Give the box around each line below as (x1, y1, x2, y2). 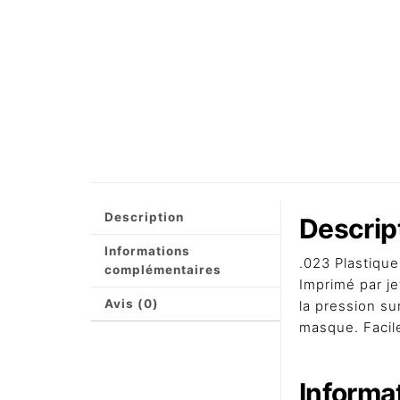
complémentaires (104, 262, 221, 277)
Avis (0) (104, 296, 159, 311)
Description (104, 209, 184, 224)
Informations (104, 243, 190, 258)
